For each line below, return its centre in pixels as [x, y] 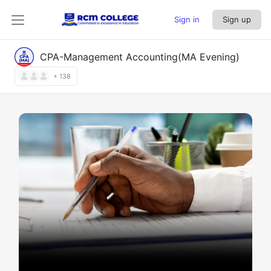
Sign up [237, 19]
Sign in [187, 19]
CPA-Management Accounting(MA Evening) [140, 57]
